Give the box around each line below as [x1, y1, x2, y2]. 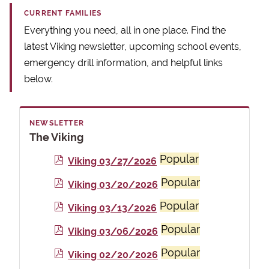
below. [24, 73, 53, 85]
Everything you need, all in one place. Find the [24, 25, 226, 37]
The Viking [29, 131, 83, 144]
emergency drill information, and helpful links [24, 57, 223, 69]
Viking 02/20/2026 [68, 249, 158, 261]
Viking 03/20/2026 [68, 179, 158, 191]
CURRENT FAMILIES [24, 9, 102, 17]
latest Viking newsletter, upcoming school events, [24, 41, 241, 53]
